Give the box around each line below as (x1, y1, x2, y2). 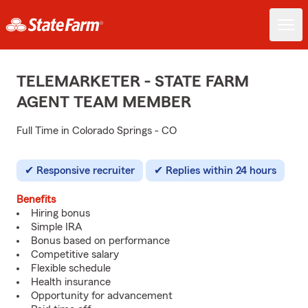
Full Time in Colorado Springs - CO (16, 125, 177, 136)
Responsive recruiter (36, 165, 135, 176)
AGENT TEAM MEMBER (16, 94, 191, 111)
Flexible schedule (31, 263, 111, 274)
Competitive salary (31, 249, 119, 260)
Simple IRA (31, 221, 82, 232)
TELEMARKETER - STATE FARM (16, 74, 249, 90)
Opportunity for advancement (31, 290, 173, 301)
